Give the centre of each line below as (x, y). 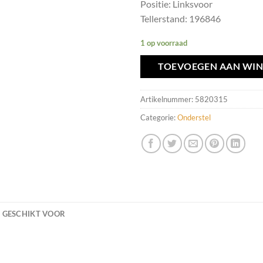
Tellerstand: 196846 (181, 19)
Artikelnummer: (168, 100)
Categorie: (159, 118)
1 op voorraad (164, 43)
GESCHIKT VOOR (34, 214)
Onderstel (194, 118)
